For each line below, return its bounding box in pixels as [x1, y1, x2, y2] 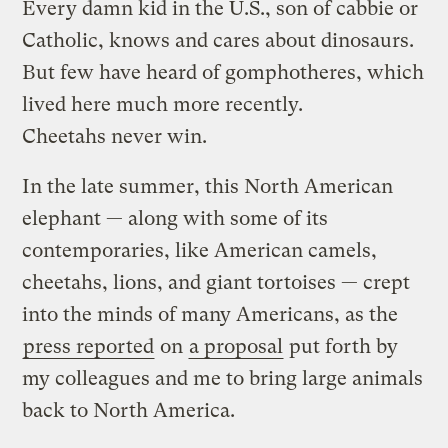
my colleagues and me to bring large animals [22, 366, 424, 390]
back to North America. [22, 398, 236, 422]
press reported [23, 334, 155, 358]
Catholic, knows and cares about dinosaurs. [22, 28, 415, 52]
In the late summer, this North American [22, 174, 394, 198]
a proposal [189, 334, 284, 358]
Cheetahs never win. [22, 124, 208, 148]
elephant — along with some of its [22, 206, 329, 230]
